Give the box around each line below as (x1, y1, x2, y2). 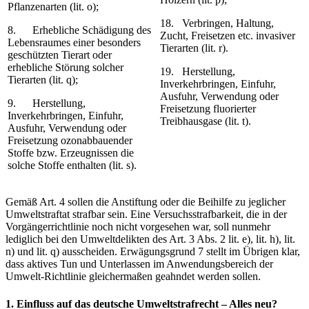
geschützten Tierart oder (8, 49, 112, 61)
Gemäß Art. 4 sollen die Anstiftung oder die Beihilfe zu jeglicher (6, 196, 286, 208)
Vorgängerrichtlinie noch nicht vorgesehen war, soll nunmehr (6, 221, 270, 233)
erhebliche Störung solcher (8, 61, 123, 74)
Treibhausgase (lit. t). (160, 115, 251, 128)
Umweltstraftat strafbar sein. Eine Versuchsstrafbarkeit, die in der (6, 208, 287, 221)
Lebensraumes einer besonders (8, 37, 141, 49)
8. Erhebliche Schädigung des (8, 24, 151, 37)
